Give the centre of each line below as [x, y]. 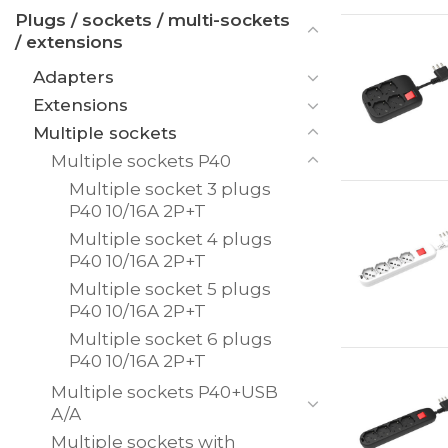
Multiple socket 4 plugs [170, 238]
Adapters [73, 76]
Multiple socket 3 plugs [170, 188]
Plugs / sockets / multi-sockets [152, 19]
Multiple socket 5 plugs [170, 288]
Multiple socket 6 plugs [170, 338]
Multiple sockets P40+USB [164, 391]
